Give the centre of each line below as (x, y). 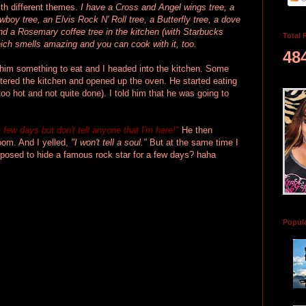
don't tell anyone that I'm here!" (119, 130)
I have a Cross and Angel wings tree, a (157, 7)
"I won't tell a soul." (109, 142)
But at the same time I (193, 142)
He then (197, 130)
